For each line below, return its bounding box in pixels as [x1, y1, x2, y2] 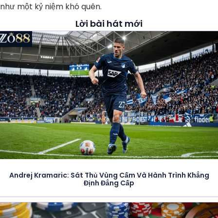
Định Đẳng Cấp [84, 178, 134, 188]
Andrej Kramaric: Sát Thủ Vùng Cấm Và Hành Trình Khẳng [9, 170, 209, 180]
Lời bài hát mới [75, 18, 143, 30]
